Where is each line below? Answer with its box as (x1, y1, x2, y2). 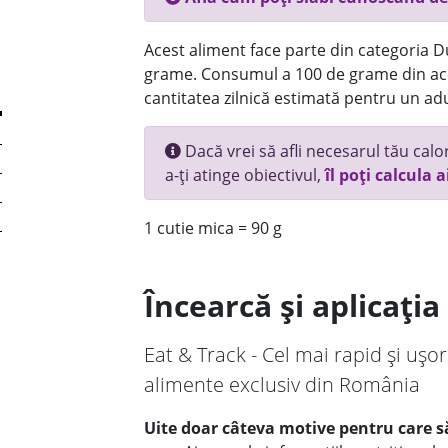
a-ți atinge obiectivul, (165, 164, 325, 186)
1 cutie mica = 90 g (144, 217, 282, 239)
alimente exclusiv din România (144, 371, 420, 398)
